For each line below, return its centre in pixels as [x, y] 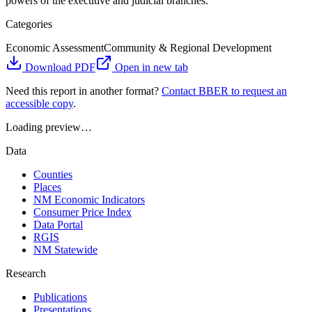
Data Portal [58, 225]
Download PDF [59, 68]
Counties [53, 175]
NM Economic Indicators [89, 200]
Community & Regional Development [188, 48]
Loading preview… [49, 127]
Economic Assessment [55, 48]
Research [26, 274]
